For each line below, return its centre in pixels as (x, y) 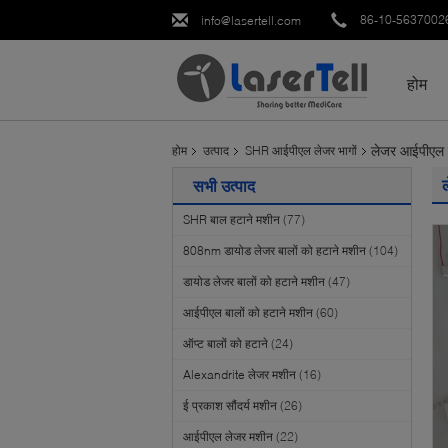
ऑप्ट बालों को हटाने (225, 343)
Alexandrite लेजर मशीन (239, 374)
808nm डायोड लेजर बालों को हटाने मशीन (274, 250)
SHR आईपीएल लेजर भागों (301, 150)
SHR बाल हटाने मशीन (231, 219)
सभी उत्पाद (224, 185)
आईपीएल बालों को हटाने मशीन (248, 312)
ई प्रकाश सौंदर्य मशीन (230, 405)
